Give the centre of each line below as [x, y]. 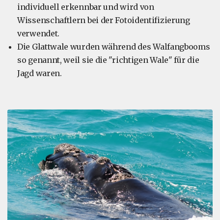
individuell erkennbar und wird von [86, 7]
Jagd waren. [40, 73]
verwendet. [38, 34]
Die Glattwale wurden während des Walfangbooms [114, 47]
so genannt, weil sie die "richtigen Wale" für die [108, 60]
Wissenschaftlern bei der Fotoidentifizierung [104, 20]
